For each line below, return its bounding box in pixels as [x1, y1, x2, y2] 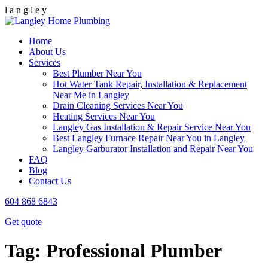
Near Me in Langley [53, 90, 129, 100]
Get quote [5, 217, 42, 227]
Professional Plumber [46, 240, 222, 262]
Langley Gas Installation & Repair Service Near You [53, 122, 251, 132]
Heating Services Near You [53, 111, 155, 121]
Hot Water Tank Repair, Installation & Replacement [53, 79, 247, 89]
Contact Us [29, 176, 71, 186]
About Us [29, 47, 66, 57]
